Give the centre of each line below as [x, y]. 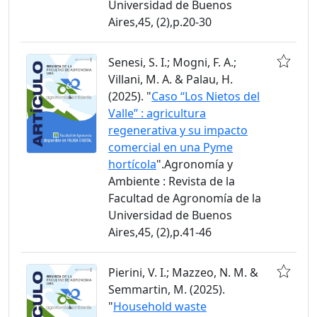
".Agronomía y [195, 164]
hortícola [132, 164]
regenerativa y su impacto [178, 130]
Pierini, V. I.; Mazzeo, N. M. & [183, 272]
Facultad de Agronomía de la [185, 198]
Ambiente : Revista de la [172, 181]
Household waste [160, 306]
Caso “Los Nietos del [206, 96]
